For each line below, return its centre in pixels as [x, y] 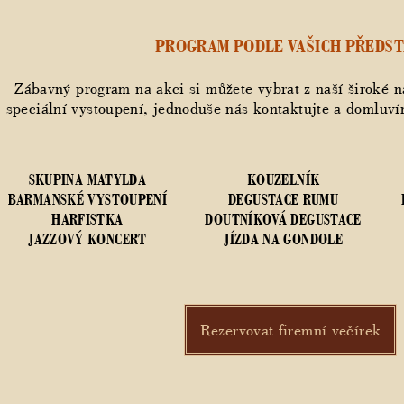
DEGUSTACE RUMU [284, 200]
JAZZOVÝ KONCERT [87, 240]
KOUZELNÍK [283, 180]
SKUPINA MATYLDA [87, 180]
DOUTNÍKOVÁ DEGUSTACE [283, 220]
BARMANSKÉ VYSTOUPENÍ [87, 200]
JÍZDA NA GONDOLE [284, 240]
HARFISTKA [87, 220]
